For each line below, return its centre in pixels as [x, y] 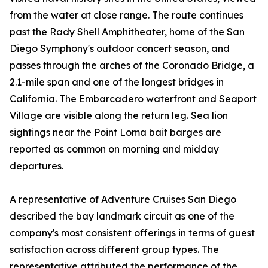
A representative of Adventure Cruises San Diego [123, 200]
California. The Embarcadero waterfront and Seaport [133, 99]
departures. [36, 166]
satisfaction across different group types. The [114, 250]
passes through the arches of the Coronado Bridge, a [132, 66]
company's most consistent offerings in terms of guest [132, 233]
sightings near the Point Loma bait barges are [115, 133]
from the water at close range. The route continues [127, 15]
